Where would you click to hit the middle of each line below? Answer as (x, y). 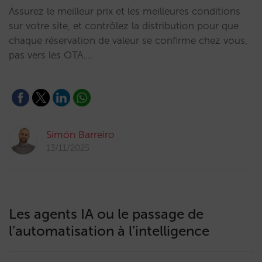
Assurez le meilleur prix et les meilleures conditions (125, 11)
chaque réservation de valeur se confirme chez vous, (128, 40)
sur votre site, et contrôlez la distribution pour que (124, 26)
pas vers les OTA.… (51, 55)
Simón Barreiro (80, 135)
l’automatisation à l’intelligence (109, 231)
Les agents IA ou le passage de (106, 214)
